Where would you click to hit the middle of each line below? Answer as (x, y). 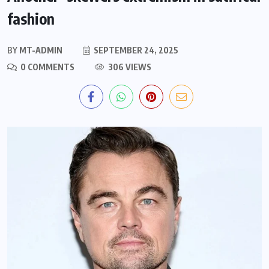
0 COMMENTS (47, 67)
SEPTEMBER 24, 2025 (135, 50)
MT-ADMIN (40, 50)
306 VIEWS (129, 67)
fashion (31, 18)
